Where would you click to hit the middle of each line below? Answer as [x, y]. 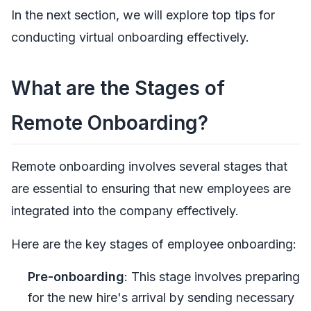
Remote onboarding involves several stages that [149, 166]
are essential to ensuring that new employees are [151, 188]
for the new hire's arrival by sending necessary [161, 297]
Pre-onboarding [76, 276]
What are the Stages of [118, 89]
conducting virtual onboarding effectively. [130, 37]
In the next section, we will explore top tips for [143, 15]
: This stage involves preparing [212, 276]
